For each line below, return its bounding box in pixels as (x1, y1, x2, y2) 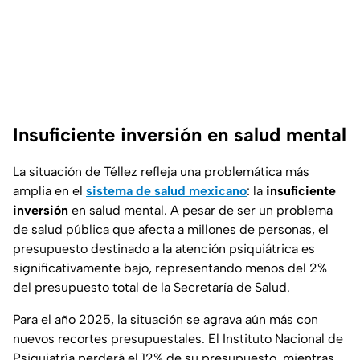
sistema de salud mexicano (86, 183, 247, 199)
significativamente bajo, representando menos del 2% (13, 260, 327, 276)
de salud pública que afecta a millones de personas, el (13, 222, 329, 238)
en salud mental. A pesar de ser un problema (68, 202, 333, 219)
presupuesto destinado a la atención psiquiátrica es (13, 241, 315, 257)
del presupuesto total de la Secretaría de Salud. (13, 280, 290, 296)
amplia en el (13, 183, 86, 199)
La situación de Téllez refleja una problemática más (13, 164, 309, 180)
